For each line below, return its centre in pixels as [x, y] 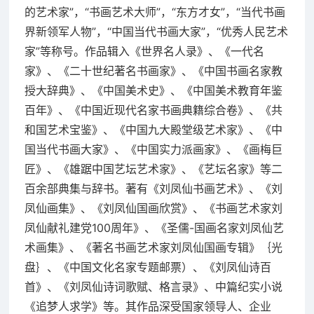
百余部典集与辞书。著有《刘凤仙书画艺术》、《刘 [153, 188]
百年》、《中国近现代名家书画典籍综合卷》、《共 [153, 110]
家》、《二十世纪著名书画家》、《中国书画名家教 [153, 70]
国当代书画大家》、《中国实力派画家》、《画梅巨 [153, 149]
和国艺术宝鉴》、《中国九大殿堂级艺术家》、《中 [153, 129]
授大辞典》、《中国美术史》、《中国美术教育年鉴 [153, 90]
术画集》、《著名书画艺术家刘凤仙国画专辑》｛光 [153, 247]
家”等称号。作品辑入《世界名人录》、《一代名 [144, 51]
